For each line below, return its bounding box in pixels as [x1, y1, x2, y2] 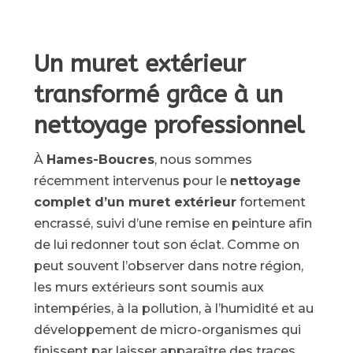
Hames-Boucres [46, 152, 154, 167]
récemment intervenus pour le [33, 173, 230, 188]
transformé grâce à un [33, 80, 283, 109]
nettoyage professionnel [33, 111, 304, 139]
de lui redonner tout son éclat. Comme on [33, 237, 299, 252]
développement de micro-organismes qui [33, 322, 301, 337]
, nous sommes [154, 152, 252, 167]
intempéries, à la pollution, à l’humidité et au [33, 301, 314, 316]
